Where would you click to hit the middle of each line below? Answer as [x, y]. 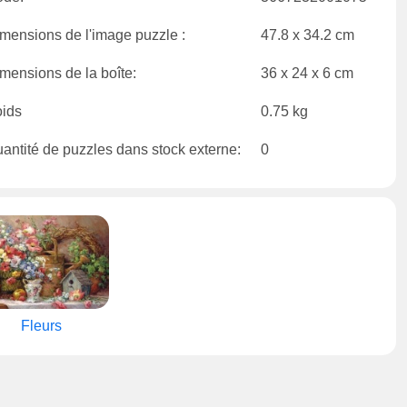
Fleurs [41, 325]
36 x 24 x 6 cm [307, 73]
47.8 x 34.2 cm [308, 35]
